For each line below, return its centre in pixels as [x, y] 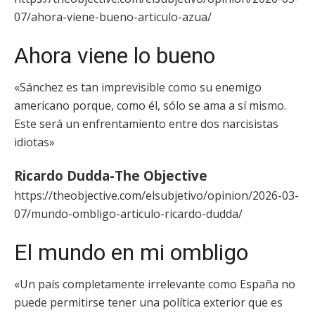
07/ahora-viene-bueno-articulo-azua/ [113, 17]
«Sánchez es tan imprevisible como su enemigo [138, 87]
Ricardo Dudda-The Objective [111, 175]
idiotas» [34, 142]
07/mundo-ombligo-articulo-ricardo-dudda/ [128, 214]
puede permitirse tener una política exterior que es [148, 302]
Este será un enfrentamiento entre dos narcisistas [146, 124]
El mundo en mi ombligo [131, 252]
